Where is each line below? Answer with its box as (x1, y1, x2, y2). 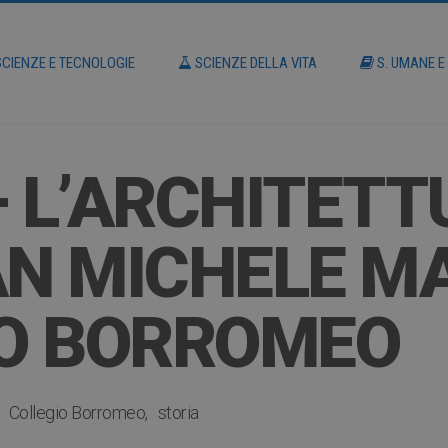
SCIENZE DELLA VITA (192, 54, 317, 72)
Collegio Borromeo (8, 402, 145, 423)
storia (157, 402, 199, 423)
